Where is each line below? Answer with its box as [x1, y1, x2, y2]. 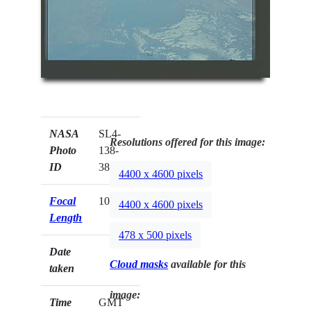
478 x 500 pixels [119, 228, 192, 241]
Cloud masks [110, 258, 169, 271]
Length [49, 212, 83, 224]
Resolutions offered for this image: [110, 136, 266, 149]
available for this [168, 258, 246, 271]
